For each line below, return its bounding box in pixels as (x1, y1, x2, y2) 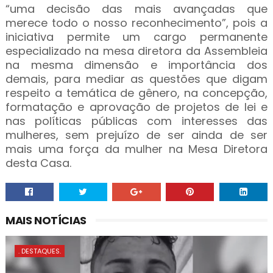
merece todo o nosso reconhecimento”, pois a (5, 15, 268, 30)
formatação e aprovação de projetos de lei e (5, 99, 268, 115)
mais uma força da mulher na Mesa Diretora (5, 141, 268, 157)
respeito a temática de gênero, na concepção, (5, 85, 268, 101)
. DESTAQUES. (18, 246, 61, 256)
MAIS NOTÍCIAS (5, 213, 87, 228)
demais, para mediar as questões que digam (5, 71, 268, 87)
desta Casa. (5, 155, 71, 171)
